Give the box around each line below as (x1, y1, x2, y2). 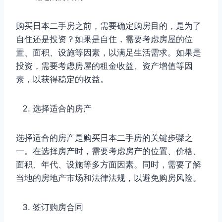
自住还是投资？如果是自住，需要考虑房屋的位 (16, 34, 193, 44)
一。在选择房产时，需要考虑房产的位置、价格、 (16, 146, 201, 156)
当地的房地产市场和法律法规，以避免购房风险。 (16, 172, 201, 183)
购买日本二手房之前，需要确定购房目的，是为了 (16, 20, 201, 31)
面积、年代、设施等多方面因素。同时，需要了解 (16, 159, 201, 169)
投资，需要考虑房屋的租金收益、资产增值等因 (16, 60, 193, 71)
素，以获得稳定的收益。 (16, 74, 109, 84)
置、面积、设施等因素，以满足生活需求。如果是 (16, 47, 201, 57)
